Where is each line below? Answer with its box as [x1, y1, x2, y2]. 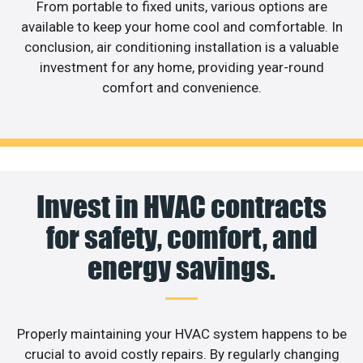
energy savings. [88, 250, 275, 287]
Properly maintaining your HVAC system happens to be [16, 326, 347, 343]
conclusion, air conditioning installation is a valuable [24, 38, 339, 55]
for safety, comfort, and [45, 220, 318, 256]
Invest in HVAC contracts [36, 189, 327, 225]
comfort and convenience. [101, 79, 262, 96]
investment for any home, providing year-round [39, 58, 324, 75]
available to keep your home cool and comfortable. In [20, 18, 343, 35]
